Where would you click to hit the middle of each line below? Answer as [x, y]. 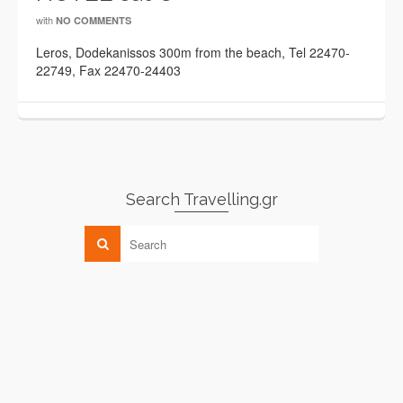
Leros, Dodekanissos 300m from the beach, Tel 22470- [193, 52]
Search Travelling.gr [201, 199]
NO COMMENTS [94, 20]
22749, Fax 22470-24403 [108, 70]
